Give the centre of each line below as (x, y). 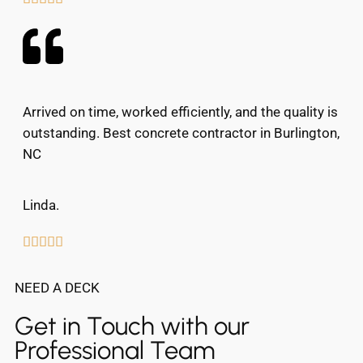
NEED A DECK (57, 288)
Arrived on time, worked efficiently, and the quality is (180, 112)
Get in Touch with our (132, 327)
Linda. (41, 205)
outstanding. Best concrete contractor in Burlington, (181, 133)
